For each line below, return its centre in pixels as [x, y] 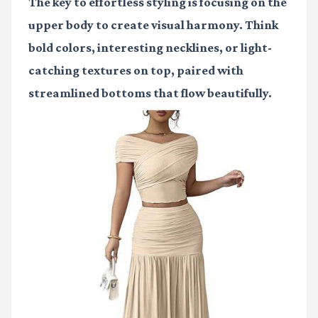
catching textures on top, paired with [136, 71]
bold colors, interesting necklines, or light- [150, 48]
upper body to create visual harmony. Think [153, 25]
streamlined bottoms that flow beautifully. [150, 93]
